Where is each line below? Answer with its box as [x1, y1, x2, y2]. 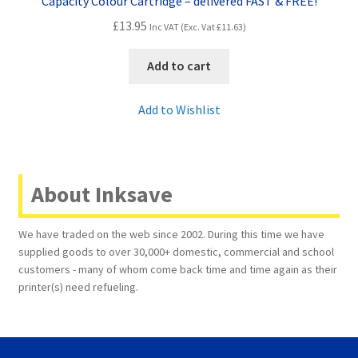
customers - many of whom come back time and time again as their [18, 261, 337, 276]
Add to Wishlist [137, 101, 221, 118]
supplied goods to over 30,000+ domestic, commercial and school [18, 244, 334, 259]
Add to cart [147, 58, 211, 74]
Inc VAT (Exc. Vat [149, 20, 217, 33]
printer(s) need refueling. [18, 279, 138, 294]
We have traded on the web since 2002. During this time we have [18, 226, 324, 241]
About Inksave [30, 179, 173, 209]
